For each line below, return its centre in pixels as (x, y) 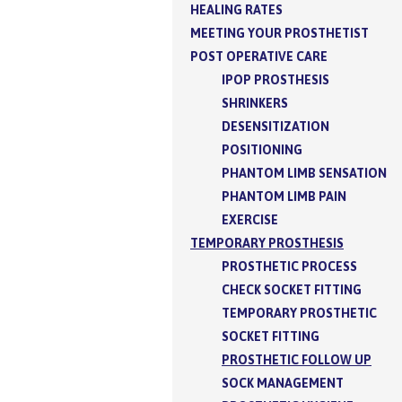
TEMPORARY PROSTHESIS (267, 243)
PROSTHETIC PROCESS (289, 266)
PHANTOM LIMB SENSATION (304, 173)
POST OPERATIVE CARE (259, 56)
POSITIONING (262, 149)
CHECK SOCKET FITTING (292, 289)
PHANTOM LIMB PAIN (284, 196)
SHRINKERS (255, 103)
